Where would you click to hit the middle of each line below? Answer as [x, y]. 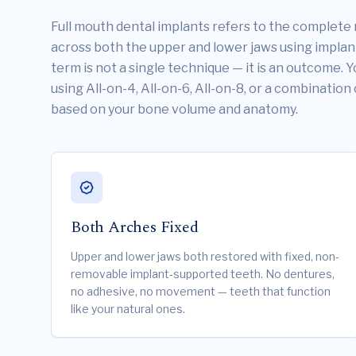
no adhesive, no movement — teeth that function [201, 291]
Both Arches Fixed [135, 227]
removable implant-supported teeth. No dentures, [203, 274]
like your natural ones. [128, 309]
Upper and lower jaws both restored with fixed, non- [205, 256]
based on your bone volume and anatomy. [174, 109]
